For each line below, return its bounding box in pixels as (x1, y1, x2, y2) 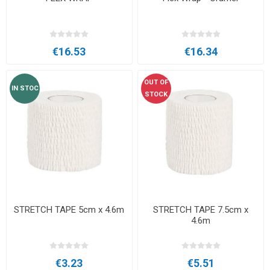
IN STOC (11, 84, 39, 92)
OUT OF (144, 78, 169, 86)
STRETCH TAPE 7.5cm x (153, 204, 249, 216)
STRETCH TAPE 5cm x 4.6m (14, 204, 125, 216)
